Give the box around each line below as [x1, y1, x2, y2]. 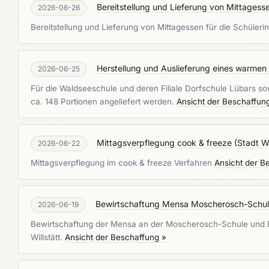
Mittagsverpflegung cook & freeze [97, 138, 232, 148]
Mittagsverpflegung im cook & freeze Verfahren [31, 158, 214, 168]
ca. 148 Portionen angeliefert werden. [31, 97, 177, 106]
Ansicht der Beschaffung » [65, 232, 166, 242]
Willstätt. [31, 232, 65, 242]
